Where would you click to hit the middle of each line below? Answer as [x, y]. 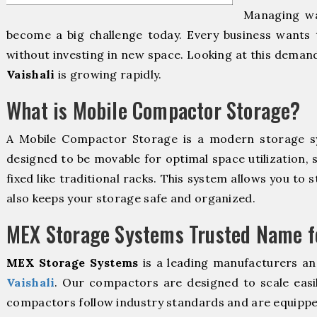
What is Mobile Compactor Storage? [154, 110]
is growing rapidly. [108, 74]
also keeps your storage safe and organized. [131, 198]
